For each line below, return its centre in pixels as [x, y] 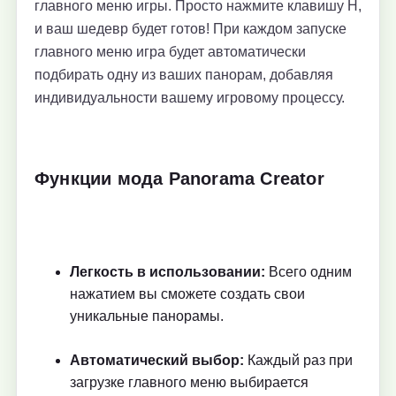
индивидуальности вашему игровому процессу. [190, 98]
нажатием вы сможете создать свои [187, 293]
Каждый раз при [298, 360]
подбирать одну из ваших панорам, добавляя [184, 75]
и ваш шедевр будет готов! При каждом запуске [190, 29]
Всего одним [308, 271]
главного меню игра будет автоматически [170, 52]
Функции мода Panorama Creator [179, 179]
